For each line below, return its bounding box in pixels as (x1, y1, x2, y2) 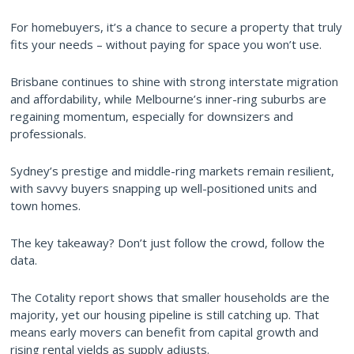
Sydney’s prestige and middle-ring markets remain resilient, (10, 163, 334, 179)
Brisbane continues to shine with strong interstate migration (10, 73, 338, 90)
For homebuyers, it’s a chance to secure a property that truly (10, 19, 342, 36)
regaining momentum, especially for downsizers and (10, 108, 293, 125)
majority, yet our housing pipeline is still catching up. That (10, 307, 319, 323)
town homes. (10, 198, 81, 214)
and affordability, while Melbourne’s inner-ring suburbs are (10, 91, 326, 107)
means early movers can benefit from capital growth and (10, 324, 318, 341)
